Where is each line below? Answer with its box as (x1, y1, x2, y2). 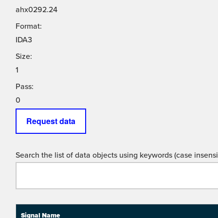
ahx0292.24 (16, 5, 57, 15)
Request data (26, 115, 75, 127)
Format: (16, 21, 42, 32)
